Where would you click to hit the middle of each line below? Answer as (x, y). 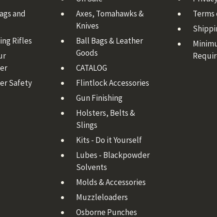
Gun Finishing (99, 98)
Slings (86, 125)
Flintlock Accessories (112, 83)
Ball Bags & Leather (109, 41)
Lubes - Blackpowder (113, 155)
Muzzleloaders (102, 197)
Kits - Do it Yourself (109, 140)
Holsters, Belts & (105, 113)
